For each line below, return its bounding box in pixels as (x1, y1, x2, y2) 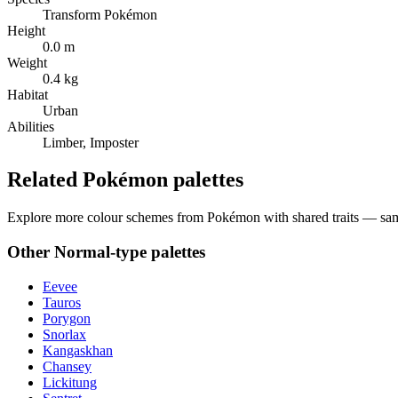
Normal (54, 243, 110, 262)
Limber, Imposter (43, 134, 139, 150)
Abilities (7, 118, 54, 134)
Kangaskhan (43, 342, 113, 358)
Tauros (43, 294, 81, 310)
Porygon (43, 310, 91, 326)
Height (7, 22, 45, 38)
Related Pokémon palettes (7, 168, 243, 192)
